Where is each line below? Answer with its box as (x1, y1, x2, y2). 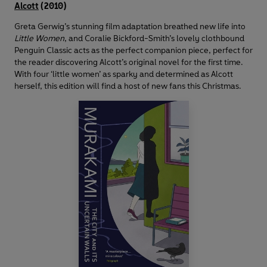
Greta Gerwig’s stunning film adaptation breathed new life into (14, 21, 246, 32)
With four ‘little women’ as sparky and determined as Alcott (14, 69, 233, 80)
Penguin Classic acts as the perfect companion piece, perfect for (14, 45, 253, 56)
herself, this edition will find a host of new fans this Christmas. (14, 81, 241, 92)
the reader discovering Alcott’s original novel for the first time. (14, 57, 243, 68)
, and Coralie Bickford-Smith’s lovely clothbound (64, 33, 244, 44)
